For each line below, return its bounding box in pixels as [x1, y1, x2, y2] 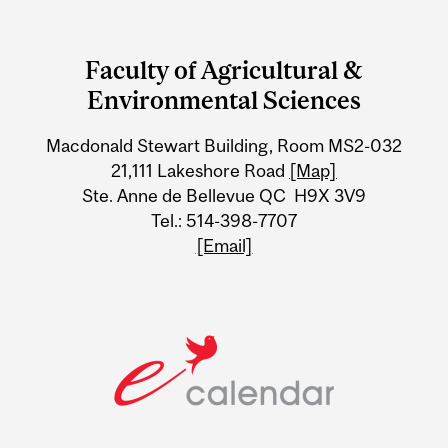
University [17, 76, 170, 114]
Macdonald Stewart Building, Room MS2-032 [46, 135, 402, 157]
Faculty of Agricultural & [85, 56, 363, 85]
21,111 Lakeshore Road [111, 160, 289, 182]
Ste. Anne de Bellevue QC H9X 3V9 [82, 185, 366, 207]
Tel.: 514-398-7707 [151, 210, 297, 232]
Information [17, 115, 195, 153]
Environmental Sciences [87, 86, 361, 115]
